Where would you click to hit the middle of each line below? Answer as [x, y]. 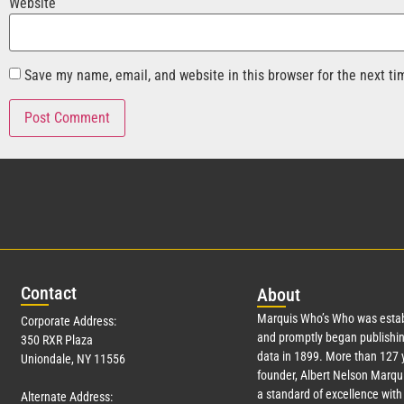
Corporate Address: [69, 321]
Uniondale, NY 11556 [73, 359]
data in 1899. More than [318, 357]
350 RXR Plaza [57, 340]
